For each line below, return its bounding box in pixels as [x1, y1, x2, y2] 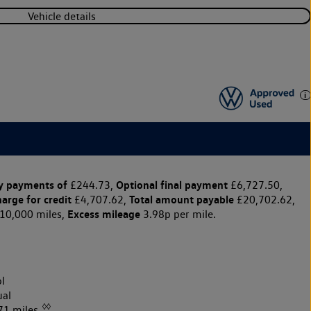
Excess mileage [67, 206, 140, 221]
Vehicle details [28, 9, 96, 23]
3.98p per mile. [140, 207, 216, 221]
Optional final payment [115, 177, 228, 192]
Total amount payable [128, 192, 234, 206]
